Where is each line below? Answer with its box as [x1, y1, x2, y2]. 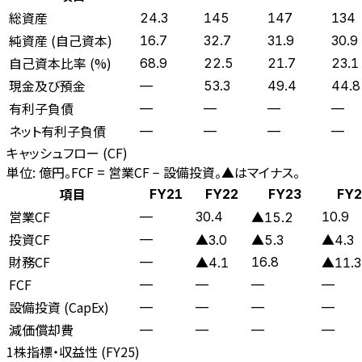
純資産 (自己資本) [9, 30, 112, 50]
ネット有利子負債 [9, 120, 106, 141]
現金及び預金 [9, 75, 86, 95]
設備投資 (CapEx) [9, 297, 109, 317]
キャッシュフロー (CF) [6, 142, 128, 162]
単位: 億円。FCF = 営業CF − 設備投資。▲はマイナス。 [6, 162, 300, 182]
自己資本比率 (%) [9, 53, 112, 73]
